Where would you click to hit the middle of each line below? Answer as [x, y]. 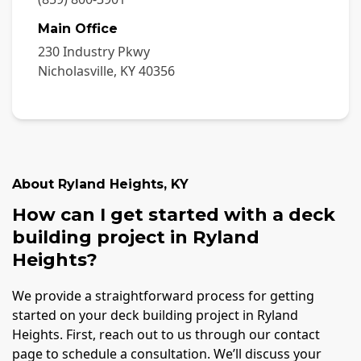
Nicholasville [76, 71]
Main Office [78, 28]
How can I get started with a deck [174, 214]
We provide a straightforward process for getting [163, 296]
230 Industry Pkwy [94, 51]
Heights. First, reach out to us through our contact [166, 335]
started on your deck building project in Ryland [155, 315]
